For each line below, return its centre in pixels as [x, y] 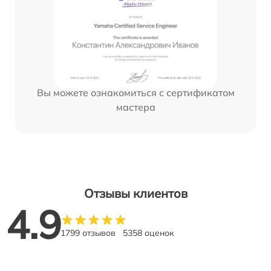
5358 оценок [149, 233]
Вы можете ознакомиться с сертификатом [135, 93]
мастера [135, 107]
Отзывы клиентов [135, 193]
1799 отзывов [88, 233]
